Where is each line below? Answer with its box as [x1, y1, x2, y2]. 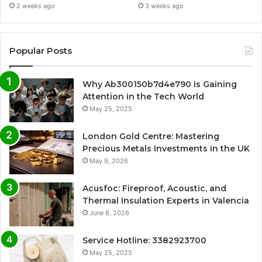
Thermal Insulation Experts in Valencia [82, 195, 249, 206]
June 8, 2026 [89, 208, 129, 217]
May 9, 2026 [89, 156, 128, 165]
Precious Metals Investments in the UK [82, 143, 250, 154]
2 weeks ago [16, 1, 55, 10]
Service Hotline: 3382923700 [82, 235, 206, 246]
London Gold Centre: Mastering [82, 130, 219, 142]
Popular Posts [9, 44, 72, 56]
